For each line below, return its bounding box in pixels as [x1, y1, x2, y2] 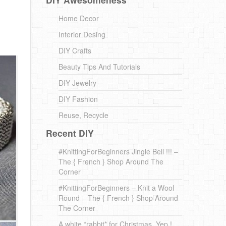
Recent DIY [46, 127, 94, 139]
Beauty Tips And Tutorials [59, 62, 140, 72]
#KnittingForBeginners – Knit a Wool [59, 183, 174, 193]
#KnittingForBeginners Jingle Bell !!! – [59, 146, 178, 156]
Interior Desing [59, 29, 105, 39]
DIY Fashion [59, 94, 98, 104]
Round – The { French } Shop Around [59, 193, 178, 203]
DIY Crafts [59, 45, 91, 55]
